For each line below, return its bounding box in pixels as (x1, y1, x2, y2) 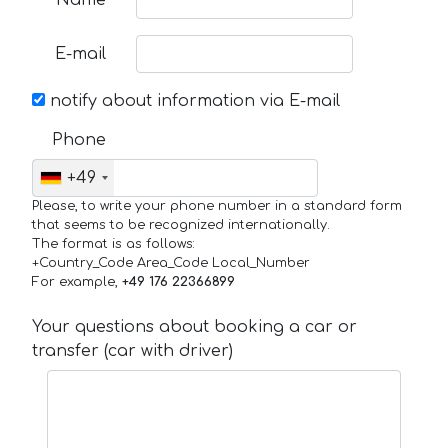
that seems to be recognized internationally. (32, 218, 330, 233)
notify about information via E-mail (45, 92, 340, 111)
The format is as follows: (32, 237, 195, 252)
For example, (32, 275, 122, 290)
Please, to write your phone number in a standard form (32, 199, 402, 214)
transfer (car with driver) (32, 342, 233, 361)
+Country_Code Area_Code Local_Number (32, 256, 310, 271)
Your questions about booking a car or (32, 318, 357, 337)
